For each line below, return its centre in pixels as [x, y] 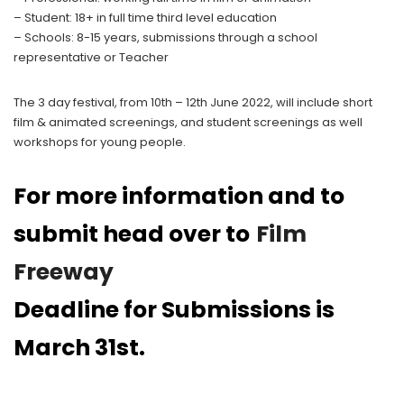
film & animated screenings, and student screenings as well [188, 122]
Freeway [64, 272]
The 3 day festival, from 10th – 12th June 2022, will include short [193, 102]
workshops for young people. [100, 142]
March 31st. [79, 348]
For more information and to [179, 196]
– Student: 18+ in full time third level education [145, 18]
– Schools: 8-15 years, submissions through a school [165, 37]
